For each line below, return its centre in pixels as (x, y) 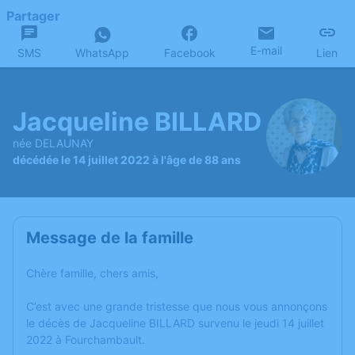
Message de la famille (110, 238)
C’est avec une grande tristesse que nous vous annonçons (177, 306)
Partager (33, 16)
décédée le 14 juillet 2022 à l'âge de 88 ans (127, 159)
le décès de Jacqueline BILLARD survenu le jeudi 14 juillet (175, 323)
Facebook (189, 53)
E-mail (266, 50)
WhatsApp (103, 53)
